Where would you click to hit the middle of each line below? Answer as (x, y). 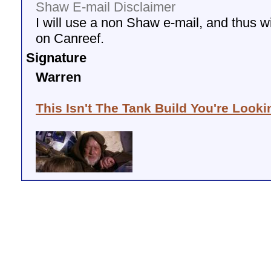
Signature (56, 58)
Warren (58, 77)
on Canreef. (70, 38)
